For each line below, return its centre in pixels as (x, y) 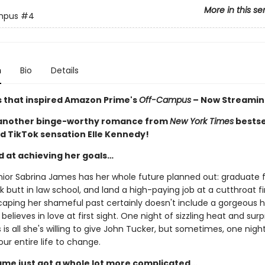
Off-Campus (165, 100)
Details (64, 70)
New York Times (201, 121)
